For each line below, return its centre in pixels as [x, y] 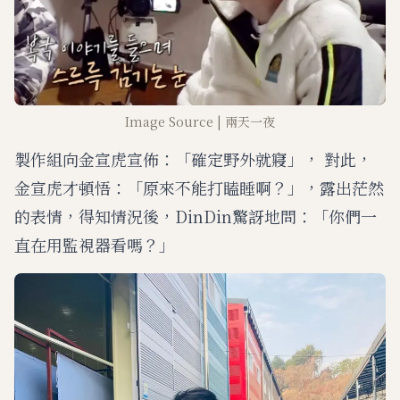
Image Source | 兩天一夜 [200, 121]
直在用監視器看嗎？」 [95, 244]
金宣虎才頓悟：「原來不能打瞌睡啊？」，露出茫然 [199, 187]
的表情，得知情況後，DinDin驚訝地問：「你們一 [196, 216]
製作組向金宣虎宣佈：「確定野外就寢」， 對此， [193, 158]
